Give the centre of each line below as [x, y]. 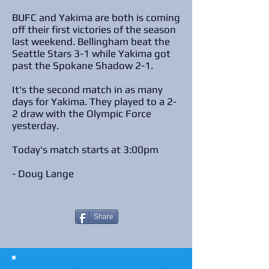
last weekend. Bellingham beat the [91, 41]
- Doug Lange [44, 174]
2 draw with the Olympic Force [82, 113]
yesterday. [37, 125]
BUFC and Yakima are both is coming [96, 17]
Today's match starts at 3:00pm [86, 150]
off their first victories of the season [94, 29]
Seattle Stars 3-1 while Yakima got [91, 53]
